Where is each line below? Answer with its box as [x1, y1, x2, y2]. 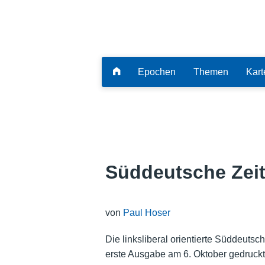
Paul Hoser [122, 207, 170, 218]
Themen [193, 66, 228, 77]
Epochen [138, 66, 176, 77]
